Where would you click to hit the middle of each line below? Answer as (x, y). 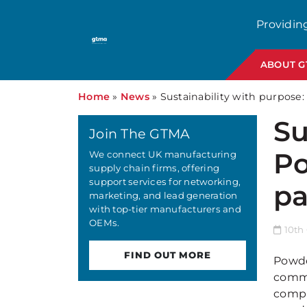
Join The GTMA (140, 134)
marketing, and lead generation (163, 195)
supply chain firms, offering (155, 168)
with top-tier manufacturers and (165, 209)
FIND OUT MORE (168, 255)
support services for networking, (165, 182)
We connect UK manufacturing (163, 154)
